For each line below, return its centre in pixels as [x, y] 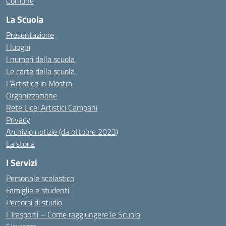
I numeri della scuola [40, 59]
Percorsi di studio [34, 202]
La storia [20, 144]
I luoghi [18, 47]
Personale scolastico [40, 178]
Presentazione [30, 35]
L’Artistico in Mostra [39, 83]
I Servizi [22, 163]
